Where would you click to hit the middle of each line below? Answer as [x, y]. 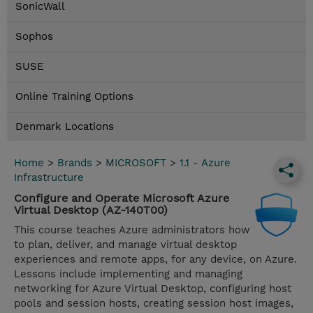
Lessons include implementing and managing [128, 274]
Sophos [34, 37]
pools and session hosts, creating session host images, [154, 304]
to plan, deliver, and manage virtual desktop [125, 245]
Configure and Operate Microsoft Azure [122, 198]
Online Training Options [74, 97]
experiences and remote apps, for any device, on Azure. [155, 260]
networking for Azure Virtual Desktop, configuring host [153, 289]
